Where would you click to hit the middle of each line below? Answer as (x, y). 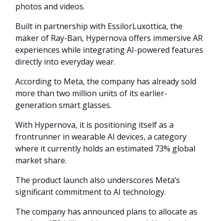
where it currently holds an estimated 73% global (105, 148)
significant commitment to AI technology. (91, 192)
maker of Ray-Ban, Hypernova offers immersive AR (109, 38)
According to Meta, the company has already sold (106, 81)
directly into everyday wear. (65, 61)
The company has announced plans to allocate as (106, 211)
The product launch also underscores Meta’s (98, 180)
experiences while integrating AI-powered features (109, 50)
